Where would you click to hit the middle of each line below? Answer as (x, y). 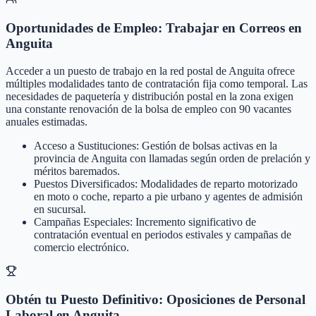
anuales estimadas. (47, 121)
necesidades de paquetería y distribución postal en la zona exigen (150, 96)
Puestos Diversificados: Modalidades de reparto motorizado (166, 183)
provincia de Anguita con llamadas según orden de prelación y (172, 158)
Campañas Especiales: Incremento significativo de (145, 221)
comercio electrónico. (81, 247)
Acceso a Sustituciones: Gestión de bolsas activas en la (156, 145)
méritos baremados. (77, 171)
